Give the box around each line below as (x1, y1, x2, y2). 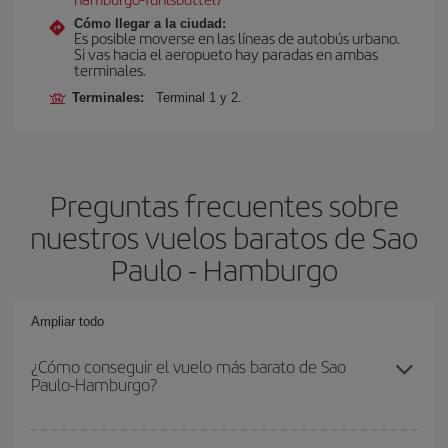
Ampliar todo (31, 314, 104, 329)
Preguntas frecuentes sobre (49, 184, 399, 226)
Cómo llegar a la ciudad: (74, 16, 226, 31)
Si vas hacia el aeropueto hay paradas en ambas (74, 43, 378, 64)
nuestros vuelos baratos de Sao (30, 216, 418, 258)
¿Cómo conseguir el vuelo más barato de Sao (31, 354, 346, 378)
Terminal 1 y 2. (156, 90, 242, 105)
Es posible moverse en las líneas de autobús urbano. (74, 27, 400, 48)
